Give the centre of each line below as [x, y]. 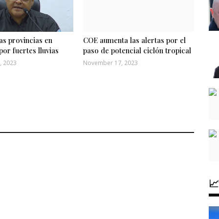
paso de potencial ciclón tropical [137, 50]
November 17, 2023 [110, 63]
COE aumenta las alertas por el [134, 40]
